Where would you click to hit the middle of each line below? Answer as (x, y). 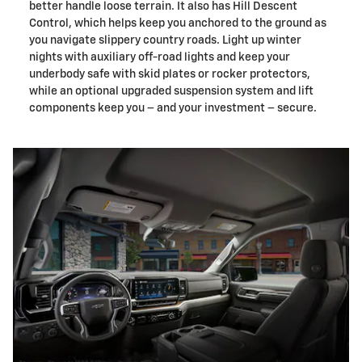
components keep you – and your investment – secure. (173, 108)
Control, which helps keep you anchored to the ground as (178, 23)
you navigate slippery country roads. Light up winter (165, 40)
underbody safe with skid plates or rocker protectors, (170, 74)
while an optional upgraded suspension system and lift (171, 91)
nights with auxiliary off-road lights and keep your (160, 57)
